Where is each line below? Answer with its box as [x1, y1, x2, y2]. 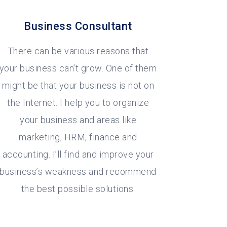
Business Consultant [24, 19, 132, 32]
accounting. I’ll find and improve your [2, 149, 154, 160]
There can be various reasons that [7, 46, 149, 57]
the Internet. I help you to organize [7, 97, 149, 108]
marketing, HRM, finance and [19, 132, 137, 143]
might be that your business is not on [2, 80, 155, 91]
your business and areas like [20, 115, 137, 126]
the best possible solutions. [21, 183, 135, 195]
